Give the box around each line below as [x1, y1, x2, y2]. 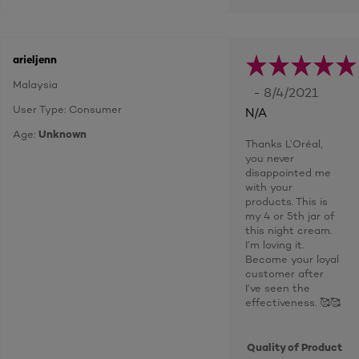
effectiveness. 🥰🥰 [245, 296, 341, 309]
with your [245, 180, 292, 193]
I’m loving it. [245, 238, 304, 251]
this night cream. [245, 224, 332, 236]
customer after [245, 267, 324, 280]
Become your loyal [245, 252, 339, 265]
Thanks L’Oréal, [245, 137, 323, 150]
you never [245, 151, 294, 164]
